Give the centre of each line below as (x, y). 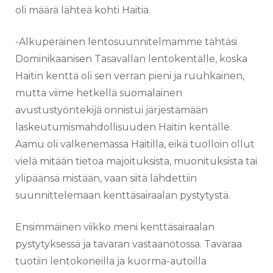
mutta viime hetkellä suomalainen (99, 93)
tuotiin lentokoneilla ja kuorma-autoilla (111, 261)
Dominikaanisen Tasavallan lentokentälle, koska (131, 58)
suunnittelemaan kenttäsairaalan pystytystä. (123, 195)
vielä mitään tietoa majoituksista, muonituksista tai (136, 161)
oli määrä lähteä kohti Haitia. (83, 10)
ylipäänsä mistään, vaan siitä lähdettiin (106, 178)
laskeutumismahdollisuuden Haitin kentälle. (123, 127)
